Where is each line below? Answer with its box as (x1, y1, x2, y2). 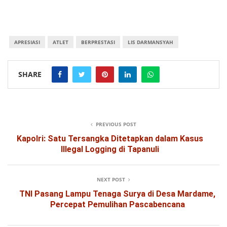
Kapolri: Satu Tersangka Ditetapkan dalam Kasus (16, 134, 203, 144)
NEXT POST (97, 176, 125, 183)
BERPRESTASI (81, 39, 115, 46)
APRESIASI (14, 39, 40, 46)
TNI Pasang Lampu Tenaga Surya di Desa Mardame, (19, 189, 215, 199)
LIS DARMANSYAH (127, 39, 173, 46)
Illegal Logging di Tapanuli (60, 144, 159, 155)
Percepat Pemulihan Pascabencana (50, 200, 185, 210)
